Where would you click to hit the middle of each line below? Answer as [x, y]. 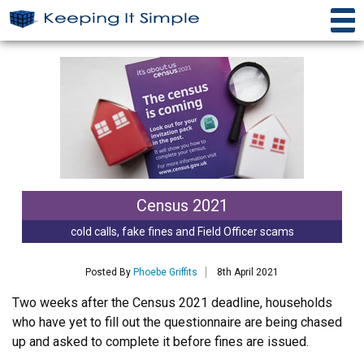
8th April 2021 [248, 272]
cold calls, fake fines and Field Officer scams [182, 231]
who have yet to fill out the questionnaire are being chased [177, 322]
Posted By [109, 272]
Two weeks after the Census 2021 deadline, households [172, 302]
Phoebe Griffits [165, 272]
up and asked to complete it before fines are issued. [160, 341]
